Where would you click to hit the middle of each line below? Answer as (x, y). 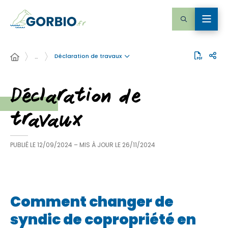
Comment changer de (92, 202)
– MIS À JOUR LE (98, 145)
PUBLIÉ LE (23, 145)
